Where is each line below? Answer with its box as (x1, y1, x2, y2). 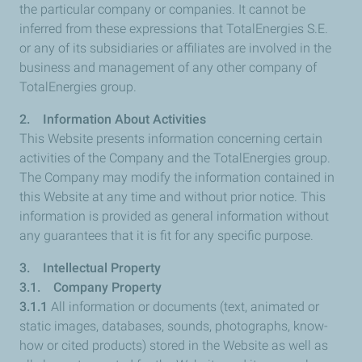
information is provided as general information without (19, 208, 329, 224)
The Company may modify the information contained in (19, 170, 335, 185)
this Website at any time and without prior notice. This (19, 189, 326, 204)
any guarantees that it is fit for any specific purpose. (19, 228, 317, 243)
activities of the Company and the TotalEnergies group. (19, 150, 330, 166)
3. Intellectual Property (19, 260, 161, 276)
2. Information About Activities (19, 112, 206, 127)
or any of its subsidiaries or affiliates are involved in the (19, 40, 331, 56)
